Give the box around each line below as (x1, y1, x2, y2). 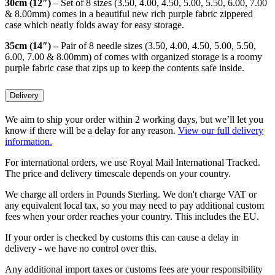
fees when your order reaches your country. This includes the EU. (5, 211, 259, 222)
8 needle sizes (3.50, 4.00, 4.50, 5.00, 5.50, (89, 40, 256, 51)
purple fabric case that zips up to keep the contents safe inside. (5, 62, 244, 73)
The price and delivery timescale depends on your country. (5, 168, 231, 179)
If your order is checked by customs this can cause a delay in (5, 232, 239, 243)
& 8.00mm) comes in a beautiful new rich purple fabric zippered (5, 8, 253, 19)
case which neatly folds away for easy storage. (5, 19, 184, 30)
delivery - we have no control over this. (5, 243, 157, 254)
